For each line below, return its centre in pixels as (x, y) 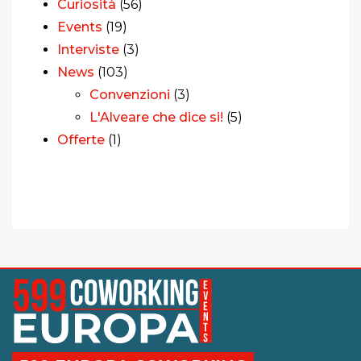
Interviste (88, 49)
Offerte (81, 139)
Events (80, 27)
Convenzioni (130, 94)
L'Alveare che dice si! (156, 117)
